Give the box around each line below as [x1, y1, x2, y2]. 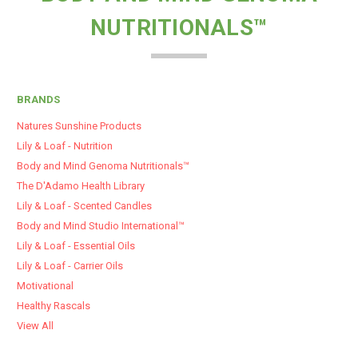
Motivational [17, 279, 74, 292]
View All [17, 319, 54, 332]
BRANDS [17, 93, 61, 105]
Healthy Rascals [17, 299, 90, 312]
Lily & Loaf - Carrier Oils [17, 259, 123, 272]
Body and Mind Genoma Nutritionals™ [17, 159, 189, 172]
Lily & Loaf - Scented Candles [17, 199, 152, 212]
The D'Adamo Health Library [17, 179, 145, 192]
